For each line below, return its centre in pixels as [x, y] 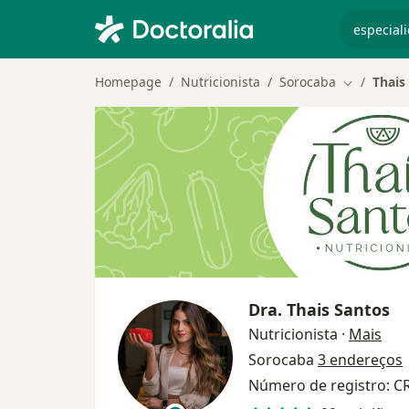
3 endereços [360, 359]
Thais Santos [338, 309]
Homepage [128, 82]
